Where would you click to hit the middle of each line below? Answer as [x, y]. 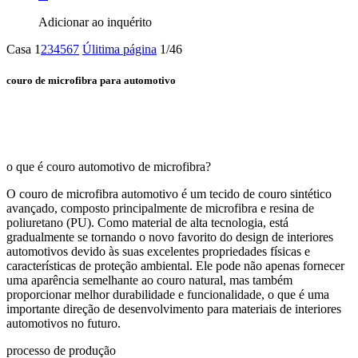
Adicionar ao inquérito [95, 22]
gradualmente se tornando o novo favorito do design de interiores [170, 237]
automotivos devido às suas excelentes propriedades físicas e [158, 251]
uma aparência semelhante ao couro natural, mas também [149, 280]
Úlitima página [119, 50]
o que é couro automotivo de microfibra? [109, 166]
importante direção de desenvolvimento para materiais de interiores [174, 308]
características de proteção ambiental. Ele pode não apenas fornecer [175, 265]
